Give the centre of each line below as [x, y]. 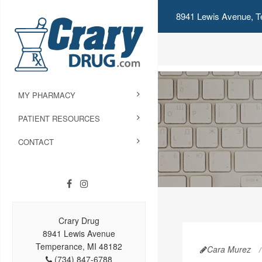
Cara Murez [229, 249]
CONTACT [36, 142]
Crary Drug [79, 221]
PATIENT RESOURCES [59, 119]
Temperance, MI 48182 [79, 247]
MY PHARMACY [47, 95]
